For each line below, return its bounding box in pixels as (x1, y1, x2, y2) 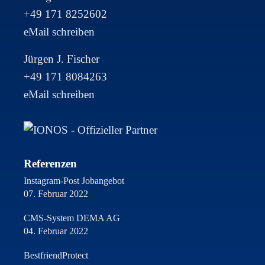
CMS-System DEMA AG (24, 212, 120, 224)
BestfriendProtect (24, 249, 88, 261)
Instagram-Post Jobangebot (24, 174, 124, 186)
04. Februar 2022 (24, 225, 88, 237)
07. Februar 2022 (24, 188, 88, 199)
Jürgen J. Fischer (24, 52, 99, 65)
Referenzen (24, 157, 77, 170)
